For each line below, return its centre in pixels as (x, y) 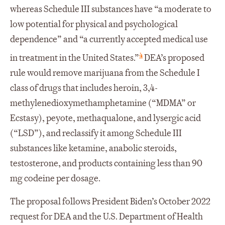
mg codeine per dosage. (55, 178)
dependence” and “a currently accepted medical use (109, 40)
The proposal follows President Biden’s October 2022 (110, 201)
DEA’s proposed (174, 58)
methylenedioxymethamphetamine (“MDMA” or (103, 103)
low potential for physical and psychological (94, 25)
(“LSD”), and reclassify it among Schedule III (96, 133)
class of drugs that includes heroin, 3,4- (84, 88)
